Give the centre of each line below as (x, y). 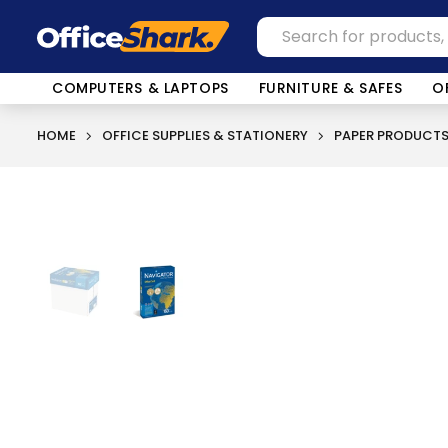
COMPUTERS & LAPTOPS (140, 88)
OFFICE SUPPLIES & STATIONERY (205, 135)
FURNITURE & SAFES (330, 88)
